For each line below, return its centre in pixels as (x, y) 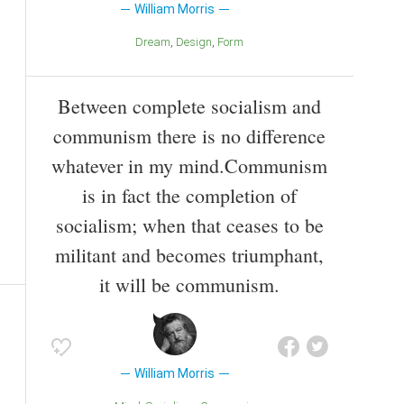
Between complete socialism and (189, 106)
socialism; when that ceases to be (189, 225)
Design (198, 42)
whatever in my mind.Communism (189, 165)
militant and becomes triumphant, (189, 254)
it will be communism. (189, 284)
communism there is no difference (189, 135)
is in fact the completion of (189, 195)
